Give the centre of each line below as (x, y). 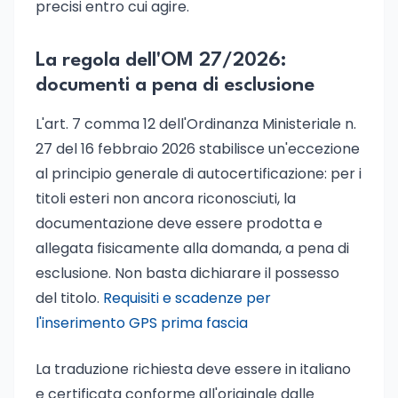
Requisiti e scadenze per (187, 298)
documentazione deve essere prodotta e (179, 223)
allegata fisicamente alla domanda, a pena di (192, 248)
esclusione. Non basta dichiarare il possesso (187, 273)
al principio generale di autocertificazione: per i (199, 174)
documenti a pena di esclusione (175, 85)
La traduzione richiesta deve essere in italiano (193, 369)
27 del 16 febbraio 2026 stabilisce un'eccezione (198, 149)
